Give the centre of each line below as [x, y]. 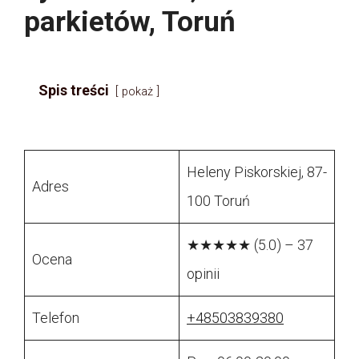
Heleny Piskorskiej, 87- [257, 172]
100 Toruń [218, 201]
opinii [203, 274]
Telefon [56, 318]
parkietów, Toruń [130, 22]
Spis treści [74, 91]
